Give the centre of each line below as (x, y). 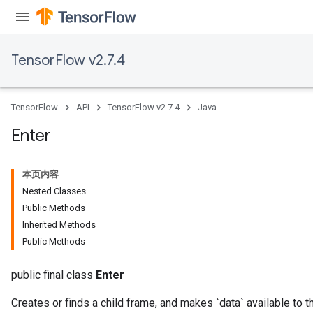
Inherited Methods (59, 225)
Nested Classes (54, 191)
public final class (53, 275)
